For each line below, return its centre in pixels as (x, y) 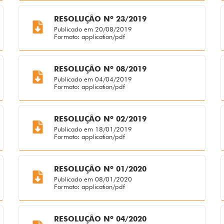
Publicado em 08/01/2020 (93, 179)
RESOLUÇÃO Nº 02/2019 (100, 119)
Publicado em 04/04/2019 (93, 79)
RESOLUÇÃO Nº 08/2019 (100, 69)
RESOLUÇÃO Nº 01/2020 (100, 169)
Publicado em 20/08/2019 (93, 29)
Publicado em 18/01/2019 (93, 129)
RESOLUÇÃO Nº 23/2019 (100, 19)
